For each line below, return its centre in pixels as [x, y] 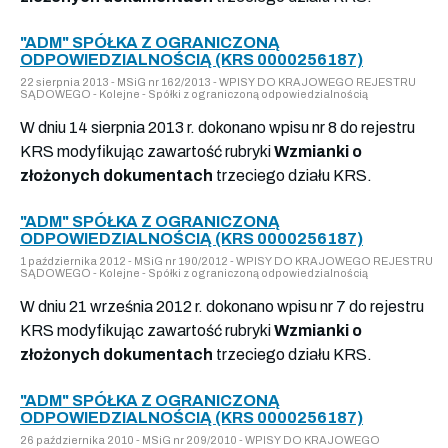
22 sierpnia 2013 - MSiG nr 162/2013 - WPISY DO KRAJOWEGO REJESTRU [218, 81]
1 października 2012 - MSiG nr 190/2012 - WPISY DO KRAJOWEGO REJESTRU [226, 260]
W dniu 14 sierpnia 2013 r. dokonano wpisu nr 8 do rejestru [217, 127]
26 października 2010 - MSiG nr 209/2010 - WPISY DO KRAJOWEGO [200, 439]
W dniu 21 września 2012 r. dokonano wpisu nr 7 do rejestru [222, 306]
